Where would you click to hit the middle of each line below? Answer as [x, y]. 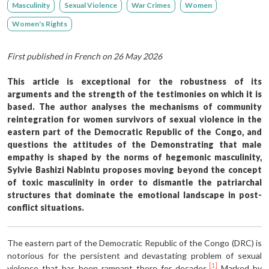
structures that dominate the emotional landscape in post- [134, 195]
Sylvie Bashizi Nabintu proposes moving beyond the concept [134, 169]
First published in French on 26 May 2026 [85, 56]
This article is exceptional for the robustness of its [134, 81]
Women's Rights [40, 23]
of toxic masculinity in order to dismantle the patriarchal [134, 182]
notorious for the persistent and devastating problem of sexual [134, 255]
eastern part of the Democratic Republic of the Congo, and [134, 131]
